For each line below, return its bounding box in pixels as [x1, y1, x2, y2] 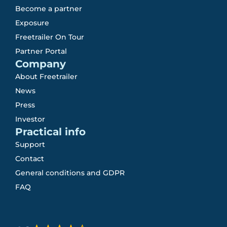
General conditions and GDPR [15, 168, 125, 178]
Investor [15, 115, 45, 124]
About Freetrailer [15, 72, 78, 82]
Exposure [15, 18, 49, 28]
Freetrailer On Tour [15, 32, 84, 42]
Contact [15, 154, 44, 164]
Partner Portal [15, 47, 67, 56]
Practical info [15, 126, 86, 138]
